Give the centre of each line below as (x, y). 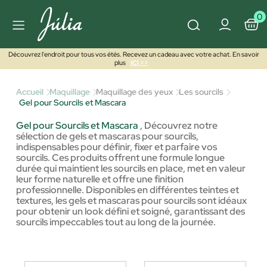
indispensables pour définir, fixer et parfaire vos (117, 147)
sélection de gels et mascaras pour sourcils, (107, 136)
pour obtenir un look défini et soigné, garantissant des (131, 211)
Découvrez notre (181, 125)
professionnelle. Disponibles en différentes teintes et (128, 190)
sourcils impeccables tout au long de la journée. (116, 222)
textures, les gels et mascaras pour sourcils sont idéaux (131, 201)
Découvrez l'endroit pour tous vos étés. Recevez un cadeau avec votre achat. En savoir (133, 54)
